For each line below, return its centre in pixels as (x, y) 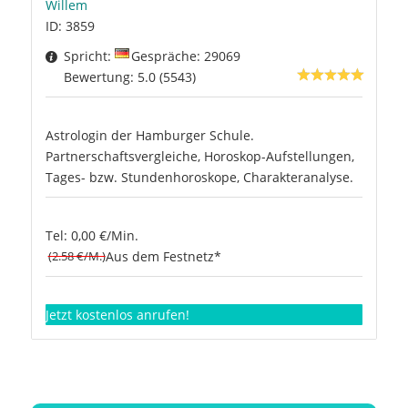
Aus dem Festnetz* (163, 256)
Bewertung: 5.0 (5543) (129, 76)
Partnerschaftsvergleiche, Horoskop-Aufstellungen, (199, 156)
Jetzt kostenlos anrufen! (117, 314)
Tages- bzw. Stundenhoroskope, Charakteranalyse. (199, 177)
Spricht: (89, 56)
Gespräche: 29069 (185, 56)
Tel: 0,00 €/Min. (92, 235)
